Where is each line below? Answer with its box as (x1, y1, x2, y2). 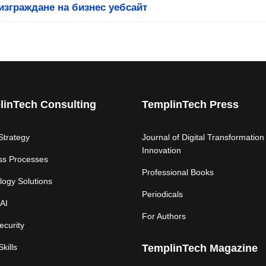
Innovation (142, 145, 181, 155)
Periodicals (142, 189, 183, 199)
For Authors (142, 211, 186, 221)
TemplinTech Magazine (142, 242, 258, 254)
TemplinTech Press (142, 99, 239, 110)
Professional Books (142, 167, 214, 177)
